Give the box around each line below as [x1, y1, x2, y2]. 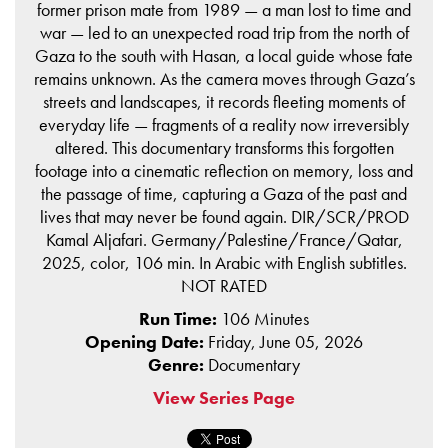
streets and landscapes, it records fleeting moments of [43, 90, 405, 114]
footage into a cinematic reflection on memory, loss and [35, 159, 413, 183]
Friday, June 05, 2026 [208, 330, 363, 354]
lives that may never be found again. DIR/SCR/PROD [39, 205, 409, 229]
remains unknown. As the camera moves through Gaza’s [33, 67, 415, 91]
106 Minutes [221, 307, 309, 331]
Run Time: [139, 307, 221, 331]
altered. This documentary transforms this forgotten [54, 136, 394, 160]
